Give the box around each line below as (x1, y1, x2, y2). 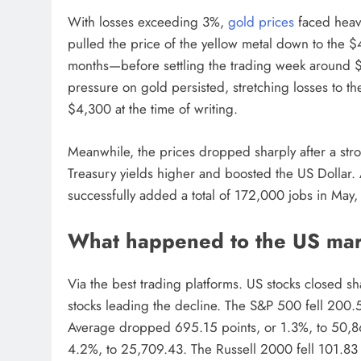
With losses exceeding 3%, (68, 12, 228, 32)
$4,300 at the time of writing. (68, 99, 238, 119)
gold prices (228, 12, 294, 32)
